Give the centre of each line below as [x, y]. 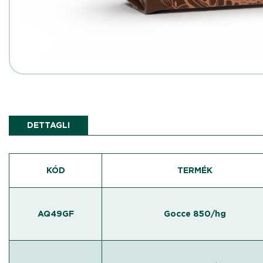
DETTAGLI [49, 125]
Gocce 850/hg [195, 214]
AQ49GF [55, 214]
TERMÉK [195, 170]
